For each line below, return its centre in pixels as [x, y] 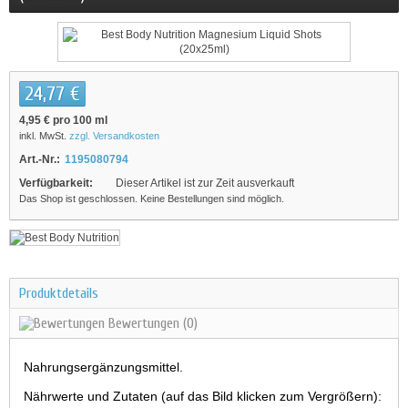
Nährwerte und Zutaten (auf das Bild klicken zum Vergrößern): [203, 396]
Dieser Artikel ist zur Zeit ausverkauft [205, 183]
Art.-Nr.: [40, 159]
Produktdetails [59, 293]
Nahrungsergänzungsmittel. [103, 367]
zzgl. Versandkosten [114, 136]
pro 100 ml [79, 120]
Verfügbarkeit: [56, 183]
